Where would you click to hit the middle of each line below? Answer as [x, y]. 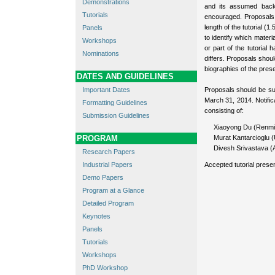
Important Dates [106, 90]
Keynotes [96, 216]
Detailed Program [108, 203]
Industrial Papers [107, 165]
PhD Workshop [105, 268]
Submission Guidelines [116, 116]
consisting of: [224, 111]
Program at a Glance [113, 191]
